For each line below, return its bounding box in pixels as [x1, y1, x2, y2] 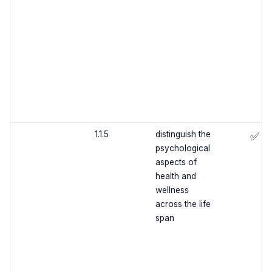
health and [155, 171, 196, 182]
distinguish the [155, 129, 211, 140]
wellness [155, 185, 189, 195]
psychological [155, 143, 210, 154]
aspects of [155, 157, 197, 168]
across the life [155, 199, 211, 209]
